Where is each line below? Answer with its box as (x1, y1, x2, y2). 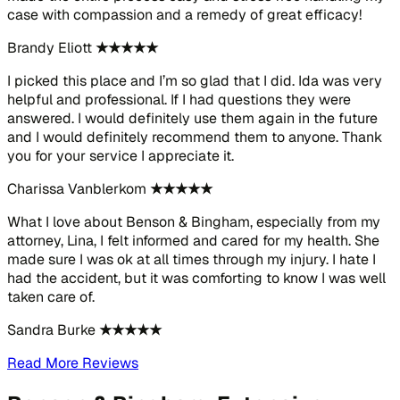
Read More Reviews (7, 354, 138, 373)
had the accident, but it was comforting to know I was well (7, 269, 386, 288)
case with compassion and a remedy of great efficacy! (7, 5, 362, 25)
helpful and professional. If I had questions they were (7, 90, 351, 110)
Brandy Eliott (7, 38, 92, 58)
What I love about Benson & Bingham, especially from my (7, 212, 380, 232)
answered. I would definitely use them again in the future (7, 109, 378, 129)
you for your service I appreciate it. (7, 146, 234, 166)
